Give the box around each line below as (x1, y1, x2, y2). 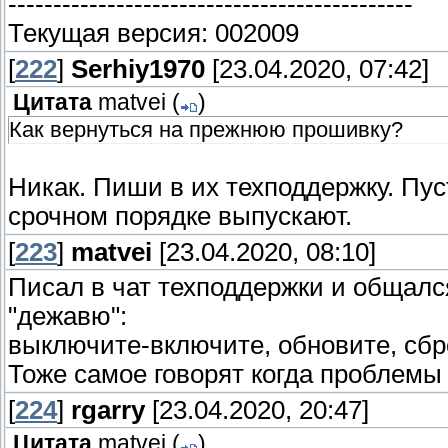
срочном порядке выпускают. (8, 202, 352, 231)
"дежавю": (8, 302, 127, 331)
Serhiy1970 (71, 55, 205, 84)
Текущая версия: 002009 (8, 18, 299, 47)
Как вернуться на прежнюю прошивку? (9, 117, 403, 143)
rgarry (71, 396, 145, 425)
